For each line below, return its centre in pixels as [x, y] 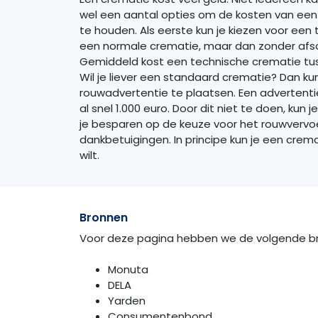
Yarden [127, 301]
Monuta [128, 270]
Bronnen [104, 217]
